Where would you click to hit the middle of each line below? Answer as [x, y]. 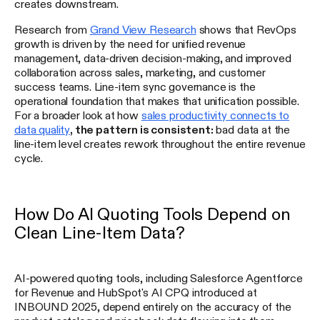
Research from [52, 29]
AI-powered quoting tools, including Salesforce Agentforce [159, 277]
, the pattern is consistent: [142, 129]
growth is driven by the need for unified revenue [130, 43]
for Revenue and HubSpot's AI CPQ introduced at [136, 292]
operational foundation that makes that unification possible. [157, 100]
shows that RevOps [246, 29]
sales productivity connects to [215, 115]
